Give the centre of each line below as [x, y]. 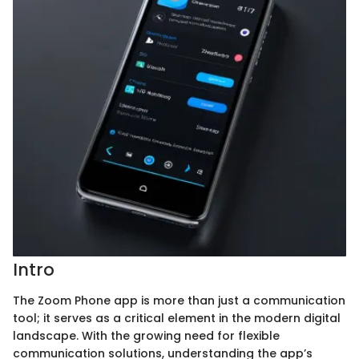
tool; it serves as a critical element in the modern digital [177, 318]
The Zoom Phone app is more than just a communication [179, 300]
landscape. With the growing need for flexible [146, 335]
